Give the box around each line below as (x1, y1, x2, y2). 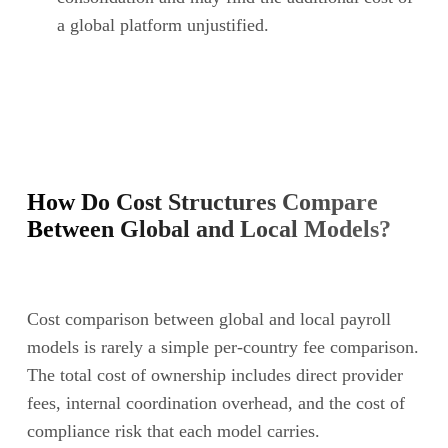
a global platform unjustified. (56, 14, 269, 35)
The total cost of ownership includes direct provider (26, 364, 403, 385)
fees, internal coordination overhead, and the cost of (26, 392, 405, 413)
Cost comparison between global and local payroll (26, 308, 391, 329)
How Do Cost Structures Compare (26, 188, 378, 215)
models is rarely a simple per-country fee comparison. (26, 336, 419, 357)
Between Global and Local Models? (26, 215, 391, 242)
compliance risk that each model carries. (26, 420, 320, 441)
